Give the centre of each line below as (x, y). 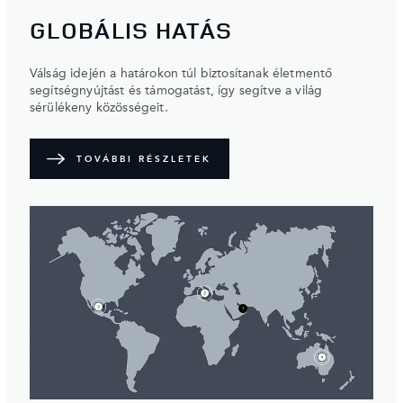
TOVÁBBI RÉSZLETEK (144, 159)
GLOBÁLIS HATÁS (131, 31)
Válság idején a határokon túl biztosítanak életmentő (181, 74)
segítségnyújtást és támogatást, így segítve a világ (176, 91)
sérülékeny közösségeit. (99, 108)
